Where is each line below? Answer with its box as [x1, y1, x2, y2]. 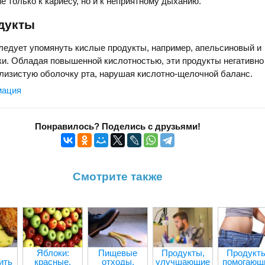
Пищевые [98, 247, 137, 258]
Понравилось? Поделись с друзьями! [35, 121, 201, 131]
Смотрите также [73, 170, 163, 183]
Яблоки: [36, 247, 69, 258]
